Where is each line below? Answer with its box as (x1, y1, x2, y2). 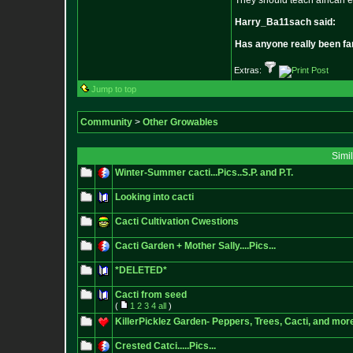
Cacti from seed (115, 289, 187, 300)
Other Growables (143, 117, 218, 128)
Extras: (234, 65, 264, 75)
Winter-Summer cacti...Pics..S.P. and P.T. (115, 167, 293, 178)
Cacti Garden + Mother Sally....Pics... (115, 240, 276, 251)
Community (80, 117, 132, 128)
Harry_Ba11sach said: (235, 17, 336, 28)
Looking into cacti (115, 191, 194, 203)
